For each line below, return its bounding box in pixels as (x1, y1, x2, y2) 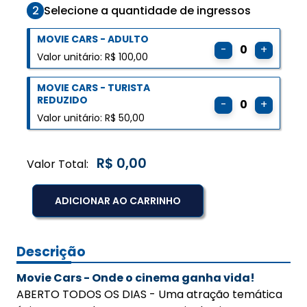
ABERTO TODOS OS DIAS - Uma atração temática (16, 286, 282, 303)
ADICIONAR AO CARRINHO (55, 193, 181, 208)
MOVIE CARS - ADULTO (37, 32, 149, 47)
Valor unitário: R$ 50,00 (37, 111, 145, 125)
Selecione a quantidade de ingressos (44, 3, 251, 19)
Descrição (16, 243, 86, 262)
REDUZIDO (37, 93, 88, 108)
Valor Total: (27, 156, 97, 173)
